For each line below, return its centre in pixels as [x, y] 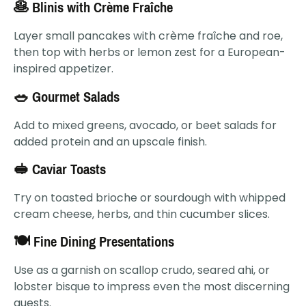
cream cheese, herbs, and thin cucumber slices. [142, 214]
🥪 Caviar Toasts [60, 170]
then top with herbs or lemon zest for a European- [150, 53]
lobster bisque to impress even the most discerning [152, 287]
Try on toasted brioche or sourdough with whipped [150, 198]
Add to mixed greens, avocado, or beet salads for [145, 125]
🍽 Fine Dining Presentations [94, 242]
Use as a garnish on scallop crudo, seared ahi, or [142, 270]
